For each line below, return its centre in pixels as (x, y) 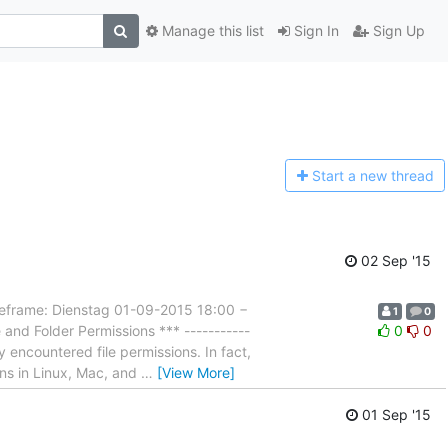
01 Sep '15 (394, 415)
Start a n (339, 176)
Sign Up (396, 31)
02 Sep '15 (394, 260)
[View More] (196, 372)
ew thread (400, 176)
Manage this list (210, 31)
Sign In (314, 31)
